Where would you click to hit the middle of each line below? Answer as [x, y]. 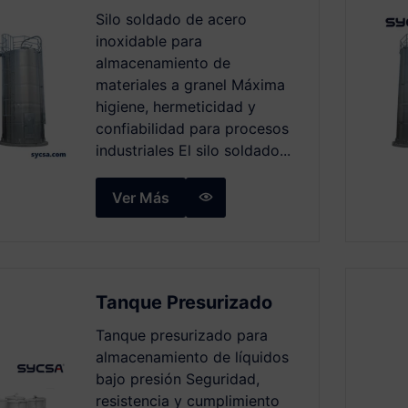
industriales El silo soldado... [194, 150]
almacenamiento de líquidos [193, 357]
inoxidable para [149, 41]
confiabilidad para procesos [193, 128]
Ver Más [141, 198]
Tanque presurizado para [182, 335]
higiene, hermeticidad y [176, 107]
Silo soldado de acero [172, 19]
